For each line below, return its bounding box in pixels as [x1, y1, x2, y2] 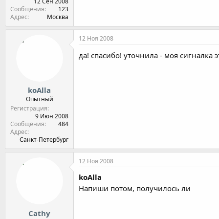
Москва [47, 12, 68, 21]
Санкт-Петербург [20, 135, 68, 144]
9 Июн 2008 [35, 112, 68, 120]
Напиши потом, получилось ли [79, 183, 193, 193]
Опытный [25, 95, 53, 103]
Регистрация [10, 104, 47, 112]
